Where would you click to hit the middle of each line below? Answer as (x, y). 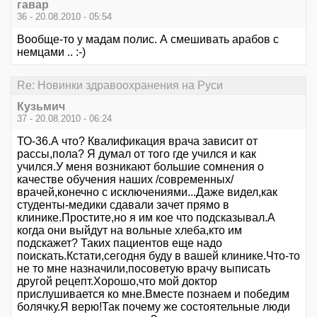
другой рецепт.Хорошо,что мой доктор (117, 281)
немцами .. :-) (51, 52)
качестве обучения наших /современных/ (125, 179)
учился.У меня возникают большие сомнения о (140, 167)
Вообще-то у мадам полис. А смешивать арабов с (148, 39)
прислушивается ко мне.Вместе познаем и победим (153, 294)
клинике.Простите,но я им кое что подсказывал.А (146, 218)
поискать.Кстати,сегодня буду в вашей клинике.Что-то (158, 256)
